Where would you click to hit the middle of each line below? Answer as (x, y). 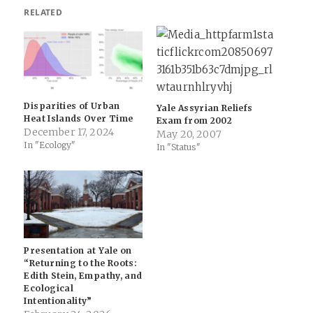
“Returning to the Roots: (81, 263)
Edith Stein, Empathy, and (83, 276)
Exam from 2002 (195, 121)
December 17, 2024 (69, 132)
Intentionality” (58, 301)
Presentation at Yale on (78, 251)
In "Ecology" (50, 145)
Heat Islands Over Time (79, 119)
